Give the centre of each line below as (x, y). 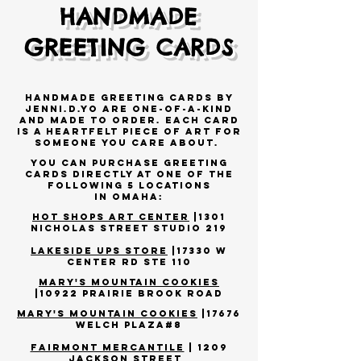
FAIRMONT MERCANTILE (107, 347)
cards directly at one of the (129, 174)
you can (59, 163)
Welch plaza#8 (129, 325)
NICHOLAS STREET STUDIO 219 (129, 228)
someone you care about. (129, 143)
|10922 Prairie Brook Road (129, 293)
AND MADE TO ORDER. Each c (116, 120)
